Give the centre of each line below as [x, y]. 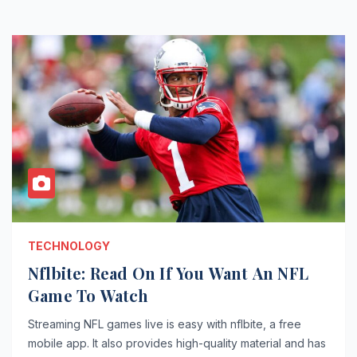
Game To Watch [88, 295]
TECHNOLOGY [69, 245]
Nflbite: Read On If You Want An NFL [168, 273]
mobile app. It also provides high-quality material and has [177, 343]
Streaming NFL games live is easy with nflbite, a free [165, 324]
